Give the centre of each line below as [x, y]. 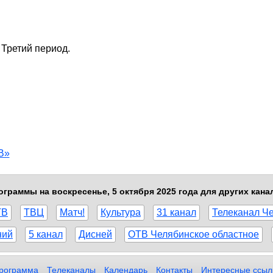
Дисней [95, 234]
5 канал [46, 234]
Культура [121, 212]
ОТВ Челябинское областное [193, 234]
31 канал [176, 212]
